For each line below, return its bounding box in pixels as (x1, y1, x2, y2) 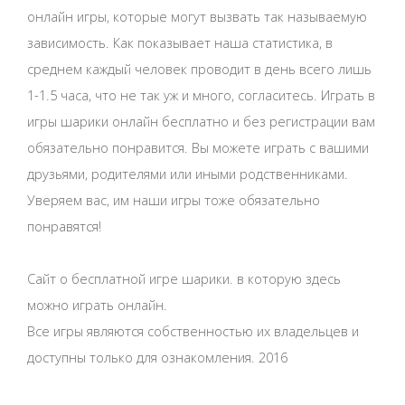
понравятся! (27, 216, 101, 235)
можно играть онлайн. (27, 295, 167, 314)
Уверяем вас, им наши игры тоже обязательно (27, 190, 320, 209)
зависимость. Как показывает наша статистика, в (27, 33, 333, 52)
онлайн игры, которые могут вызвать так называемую (27, 6, 367, 25)
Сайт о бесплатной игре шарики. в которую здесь (27, 268, 341, 287)
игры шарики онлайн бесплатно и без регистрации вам (27, 111, 375, 130)
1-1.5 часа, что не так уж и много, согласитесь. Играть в (27, 85, 375, 104)
